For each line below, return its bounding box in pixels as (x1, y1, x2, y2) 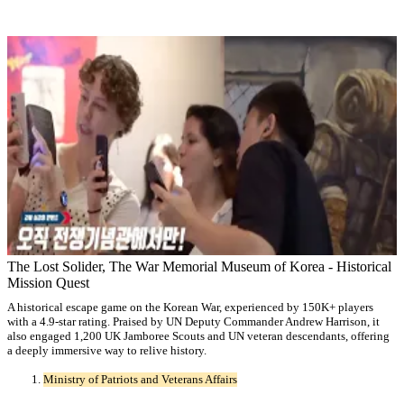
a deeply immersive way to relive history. (7, 343, 207, 357)
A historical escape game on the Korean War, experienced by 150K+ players (7, 299, 373, 314)
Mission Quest (7, 275, 89, 291)
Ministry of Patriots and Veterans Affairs (43, 372, 237, 387)
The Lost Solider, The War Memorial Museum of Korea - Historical (7, 259, 391, 275)
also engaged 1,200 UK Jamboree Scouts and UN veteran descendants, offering (7, 328, 390, 343)
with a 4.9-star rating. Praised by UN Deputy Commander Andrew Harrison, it (7, 314, 380, 328)
